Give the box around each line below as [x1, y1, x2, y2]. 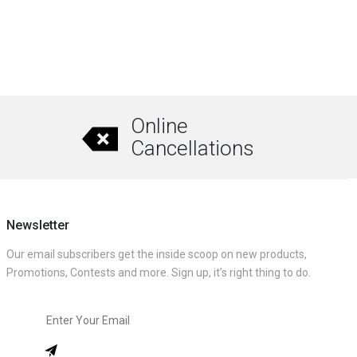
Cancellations [130, 136, 254, 161]
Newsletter [6, 218, 69, 233]
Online [130, 114, 188, 139]
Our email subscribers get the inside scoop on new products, [6, 248, 307, 261]
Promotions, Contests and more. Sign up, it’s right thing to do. [6, 266, 311, 280]
